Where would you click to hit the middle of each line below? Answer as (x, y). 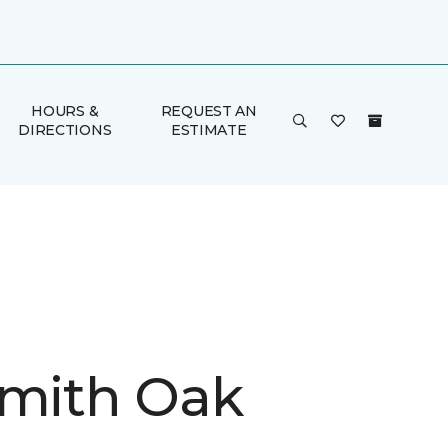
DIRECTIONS (65, 130)
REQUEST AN (208, 111)
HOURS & (65, 111)
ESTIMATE (208, 130)
